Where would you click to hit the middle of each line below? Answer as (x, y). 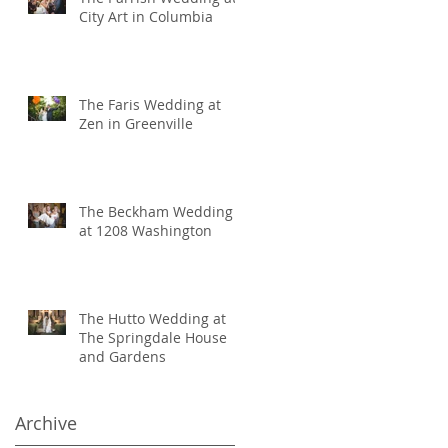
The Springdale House (153, 337)
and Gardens (122, 356)
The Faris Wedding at (150, 104)
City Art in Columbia (146, 16)
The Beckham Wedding (156, 211)
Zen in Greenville (136, 123)
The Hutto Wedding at (152, 318)
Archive (46, 422)
